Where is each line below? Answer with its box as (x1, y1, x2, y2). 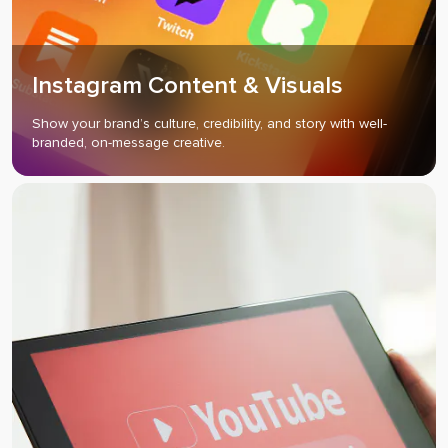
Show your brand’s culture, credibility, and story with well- (32, 114, 387, 132)
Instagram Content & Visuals (32, 70, 343, 100)
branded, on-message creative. (32, 133, 225, 151)
